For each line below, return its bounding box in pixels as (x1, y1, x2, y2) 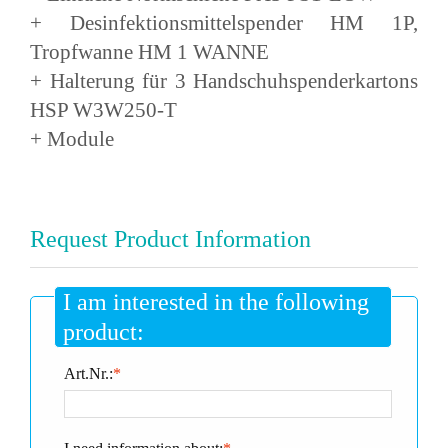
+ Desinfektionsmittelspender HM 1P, (30, 10, 418, 34)
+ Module (30, 126, 114, 150)
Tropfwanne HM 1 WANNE (30, 39, 269, 63)
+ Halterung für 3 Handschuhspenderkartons (30, 68, 418, 92)
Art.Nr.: (64, 364, 113, 382)
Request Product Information (30, 225, 311, 252)
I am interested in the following (63, 288, 369, 315)
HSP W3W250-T (30, 97, 177, 121)
